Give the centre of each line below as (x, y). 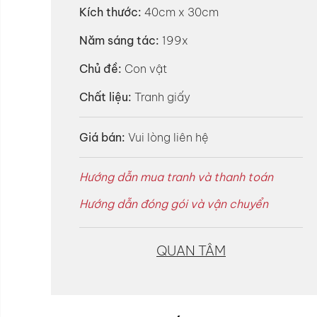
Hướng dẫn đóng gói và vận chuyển (174, 204)
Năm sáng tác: (119, 40)
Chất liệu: (105, 97)
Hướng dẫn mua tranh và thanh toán (176, 177)
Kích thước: (110, 12)
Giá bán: (102, 137)
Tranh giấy (161, 97)
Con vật (144, 69)
